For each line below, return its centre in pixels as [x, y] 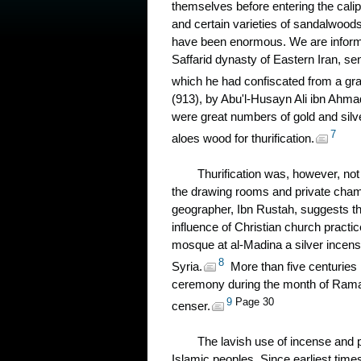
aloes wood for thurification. [243, 138]
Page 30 [255, 302]
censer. [191, 306]
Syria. [187, 266]
